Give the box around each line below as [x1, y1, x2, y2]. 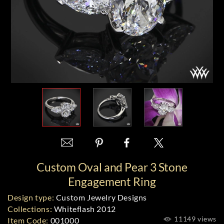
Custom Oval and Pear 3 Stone [36, 160, 188, 174]
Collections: [7, 204, 52, 213]
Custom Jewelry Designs [54, 192, 147, 202]
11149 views [172, 214, 216, 223]
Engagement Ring [68, 174, 156, 188]
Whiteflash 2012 [52, 204, 116, 213]
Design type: [7, 192, 54, 202]
